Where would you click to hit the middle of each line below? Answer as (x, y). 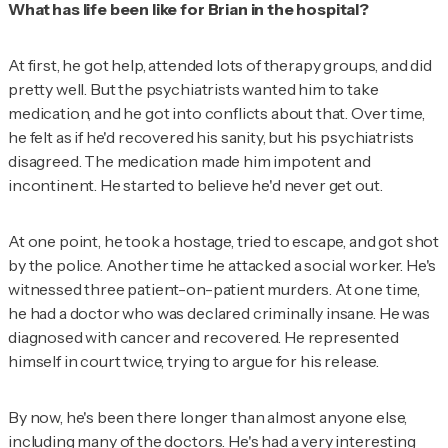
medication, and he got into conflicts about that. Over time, (216, 112)
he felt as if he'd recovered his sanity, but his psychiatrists (211, 136)
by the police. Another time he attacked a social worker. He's (222, 264)
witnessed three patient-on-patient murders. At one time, (214, 288)
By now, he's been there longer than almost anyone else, (208, 416)
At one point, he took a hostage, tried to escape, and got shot (224, 240)
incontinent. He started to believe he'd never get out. (195, 184)
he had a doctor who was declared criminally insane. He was (219, 312)
